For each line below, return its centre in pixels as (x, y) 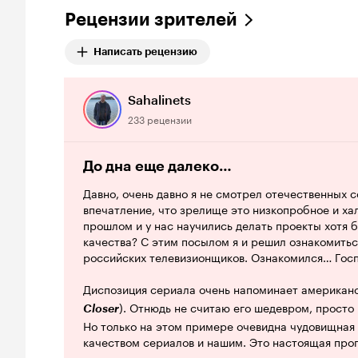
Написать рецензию (145, 52)
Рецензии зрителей (151, 20)
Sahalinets (159, 100)
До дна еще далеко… (157, 166)
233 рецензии (160, 119)
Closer (101, 309)
